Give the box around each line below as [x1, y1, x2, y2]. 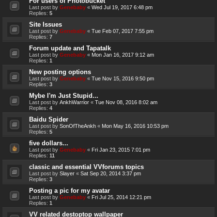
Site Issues [29, 20, 62, 28]
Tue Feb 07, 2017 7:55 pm [92, 28, 154, 34]
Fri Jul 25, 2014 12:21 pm [92, 194, 151, 200]
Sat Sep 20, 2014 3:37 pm [80, 170, 141, 176]
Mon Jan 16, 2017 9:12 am [92, 51, 154, 58]
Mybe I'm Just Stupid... [29, 92, 98, 99]
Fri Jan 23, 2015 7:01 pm [92, 146, 150, 153]
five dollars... [29, 139, 68, 147]
